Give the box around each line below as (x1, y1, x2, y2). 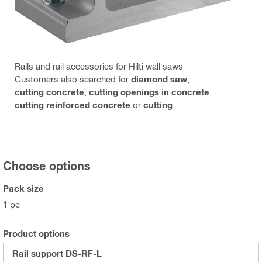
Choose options (3, 158, 91, 173)
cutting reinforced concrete (15, 99, 130, 111)
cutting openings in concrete (89, 87, 209, 98)
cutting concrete (15, 87, 84, 98)
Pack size (3, 183, 44, 194)
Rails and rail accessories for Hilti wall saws (15, 61, 183, 72)
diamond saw (131, 74, 187, 85)
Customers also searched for (15, 74, 131, 85)
